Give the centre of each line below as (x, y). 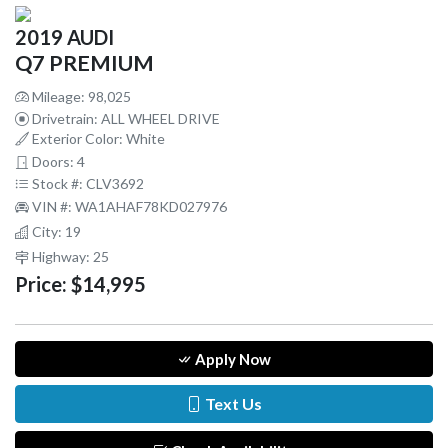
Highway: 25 (69, 256)
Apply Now (231, 358)
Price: (41, 283)
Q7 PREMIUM (84, 62)
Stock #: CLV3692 (86, 183)
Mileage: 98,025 (80, 96)
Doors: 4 (57, 161)
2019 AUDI (64, 36)
